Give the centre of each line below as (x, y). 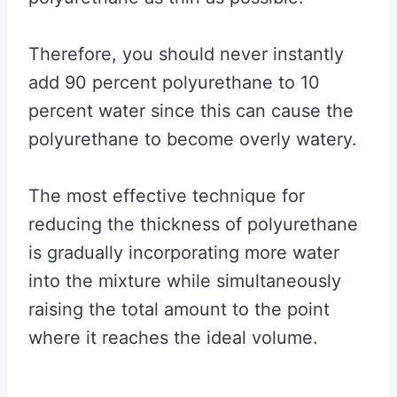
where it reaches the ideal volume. (173, 337)
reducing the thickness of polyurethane (193, 224)
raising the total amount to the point (179, 309)
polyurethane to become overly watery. (193, 139)
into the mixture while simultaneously (185, 280)
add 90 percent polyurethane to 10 (174, 82)
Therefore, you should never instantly (186, 54)
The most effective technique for (167, 195)
